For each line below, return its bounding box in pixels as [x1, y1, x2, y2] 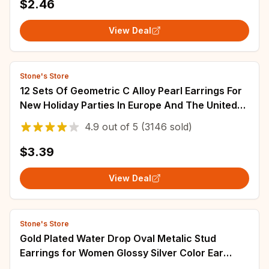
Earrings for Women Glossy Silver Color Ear [20, 247, 223, 259]
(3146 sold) [138, 121, 192, 133]
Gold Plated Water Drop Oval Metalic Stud [20, 232, 216, 244]
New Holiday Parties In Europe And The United [20, 99, 237, 111]
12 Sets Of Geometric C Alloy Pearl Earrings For [20, 85, 242, 97]
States [20, 113, 50, 125]
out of [99, 121, 133, 133]
